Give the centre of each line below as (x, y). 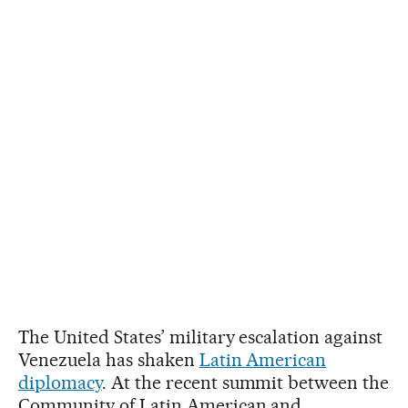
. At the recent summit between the (245, 382)
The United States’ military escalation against (201, 337)
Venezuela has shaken (109, 359)
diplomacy (60, 382)
